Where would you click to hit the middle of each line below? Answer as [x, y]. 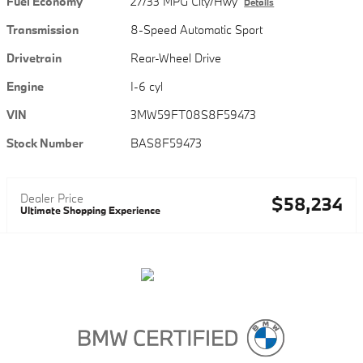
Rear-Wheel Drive [177, 58]
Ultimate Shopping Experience [90, 209]
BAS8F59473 [167, 143]
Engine [25, 86]
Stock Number [45, 143]
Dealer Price [52, 198]
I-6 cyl [147, 86]
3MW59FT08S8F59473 [194, 114]
